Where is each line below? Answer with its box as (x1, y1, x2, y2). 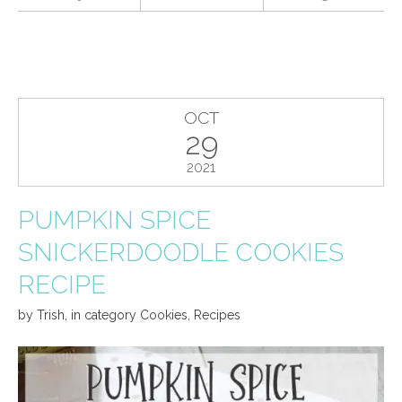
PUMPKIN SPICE (18, 205, 211, 235)
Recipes (194, 307, 240, 322)
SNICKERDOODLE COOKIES (18, 237, 344, 267)
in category (71, 307, 140, 322)
